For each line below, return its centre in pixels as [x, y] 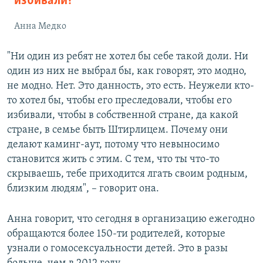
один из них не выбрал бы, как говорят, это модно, [127, 71]
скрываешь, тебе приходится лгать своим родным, [127, 174]
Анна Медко [40, 26]
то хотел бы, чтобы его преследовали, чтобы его [119, 100]
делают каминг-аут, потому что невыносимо [113, 144]
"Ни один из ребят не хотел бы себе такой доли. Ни [128, 56]
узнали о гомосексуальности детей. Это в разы [117, 248]
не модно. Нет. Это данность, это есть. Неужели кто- [131, 86]
